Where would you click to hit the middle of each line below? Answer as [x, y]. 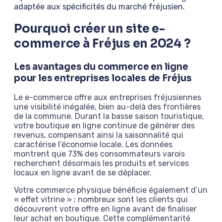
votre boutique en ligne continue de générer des [104, 126]
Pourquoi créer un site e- [89, 28]
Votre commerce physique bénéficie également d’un [111, 190]
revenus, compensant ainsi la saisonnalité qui [99, 135]
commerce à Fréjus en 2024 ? [102, 43]
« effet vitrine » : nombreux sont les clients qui [101, 200]
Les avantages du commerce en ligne [101, 66]
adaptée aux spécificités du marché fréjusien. [99, 6]
